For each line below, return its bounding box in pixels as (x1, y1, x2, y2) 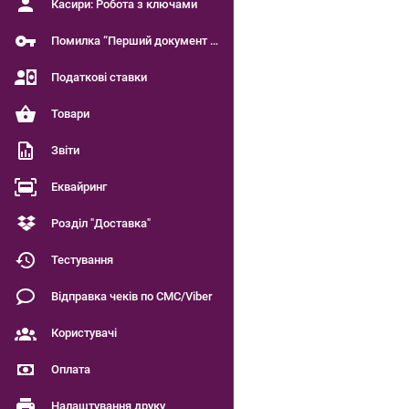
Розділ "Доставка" (51, 216, 151, 230)
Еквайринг (51, 180, 107, 194)
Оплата (51, 362, 90, 376)
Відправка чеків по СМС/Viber (51, 289, 213, 303)
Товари (51, 107, 89, 121)
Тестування (51, 253, 113, 267)
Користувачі (51, 326, 117, 340)
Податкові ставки (51, 70, 147, 84)
